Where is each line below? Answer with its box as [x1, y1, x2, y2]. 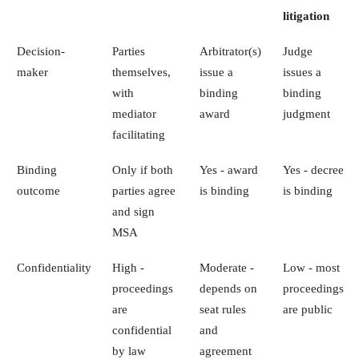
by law [111, 343, 146, 357]
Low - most [282, 260, 340, 274]
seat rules [199, 301, 246, 316]
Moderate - [199, 260, 254, 274]
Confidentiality [16, 260, 91, 274]
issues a [282, 64, 321, 79]
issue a [199, 64, 233, 79]
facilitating [111, 127, 165, 141]
